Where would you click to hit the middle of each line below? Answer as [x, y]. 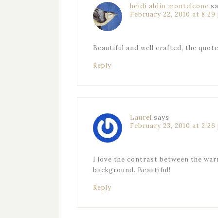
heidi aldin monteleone [169, 6]
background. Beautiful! [132, 170]
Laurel [141, 118]
